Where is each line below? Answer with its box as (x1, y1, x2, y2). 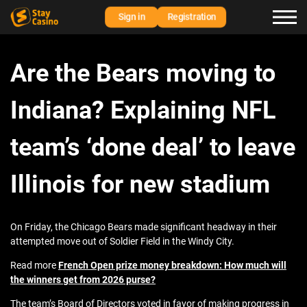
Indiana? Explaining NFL (10, 96, 276, 125)
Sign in (118, 11, 145, 23)
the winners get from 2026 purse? (10, 274, 156, 286)
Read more (10, 260, 58, 271)
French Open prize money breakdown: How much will (58, 260, 286, 271)
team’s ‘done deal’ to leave (10, 133, 295, 162)
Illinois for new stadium (10, 170, 270, 199)
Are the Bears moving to (10, 59, 275, 88)
